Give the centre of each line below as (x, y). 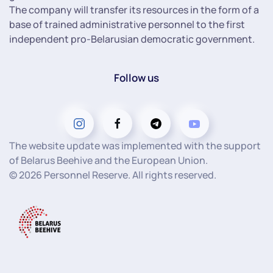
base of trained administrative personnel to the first (127, 25)
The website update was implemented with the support (135, 146)
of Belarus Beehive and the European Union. (108, 161)
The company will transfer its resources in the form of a (134, 10)
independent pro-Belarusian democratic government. (132, 39)
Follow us (136, 78)
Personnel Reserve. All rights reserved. (129, 175)
